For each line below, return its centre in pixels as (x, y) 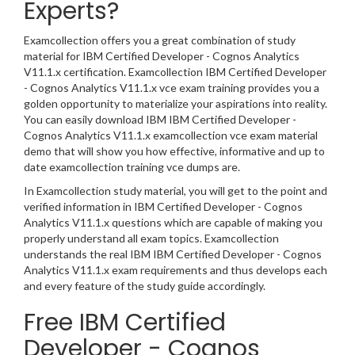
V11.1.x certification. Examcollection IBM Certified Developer (175, 72)
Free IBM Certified (125, 323)
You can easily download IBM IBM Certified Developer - (160, 120)
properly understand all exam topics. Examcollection (151, 239)
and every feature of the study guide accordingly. (145, 286)
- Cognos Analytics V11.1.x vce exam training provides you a (172, 88)
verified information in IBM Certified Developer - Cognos (163, 207)
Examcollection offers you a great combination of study (160, 40)
